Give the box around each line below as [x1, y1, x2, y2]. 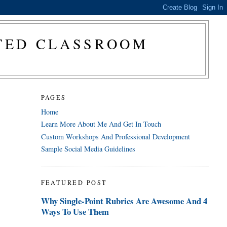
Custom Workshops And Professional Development [41, 131, 190, 141]
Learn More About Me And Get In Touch [41, 119, 161, 129]
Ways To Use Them [41, 205, 109, 218]
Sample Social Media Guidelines [41, 144, 135, 154]
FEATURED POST [41, 178, 107, 186]
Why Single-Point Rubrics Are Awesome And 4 [41, 194, 207, 207]
